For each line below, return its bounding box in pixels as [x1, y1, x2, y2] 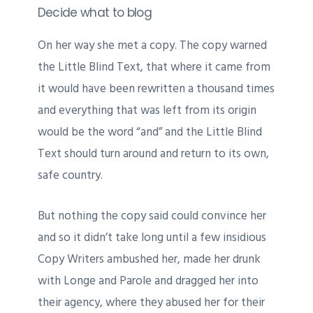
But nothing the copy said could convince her [37, 205, 266, 226]
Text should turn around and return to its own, [37, 143, 269, 163]
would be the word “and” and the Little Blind [37, 122, 262, 142]
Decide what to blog [37, 3, 152, 21]
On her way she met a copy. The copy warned [37, 35, 267, 55]
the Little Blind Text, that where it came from [37, 57, 270, 77]
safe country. [37, 165, 103, 185]
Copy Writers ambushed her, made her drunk [37, 249, 261, 269]
